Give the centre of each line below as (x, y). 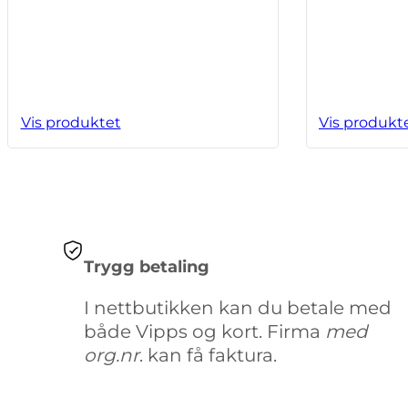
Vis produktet (71, 123)
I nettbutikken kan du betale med (238, 307)
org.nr (112, 355)
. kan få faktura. (208, 355)
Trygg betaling (147, 266)
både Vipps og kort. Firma (204, 331)
